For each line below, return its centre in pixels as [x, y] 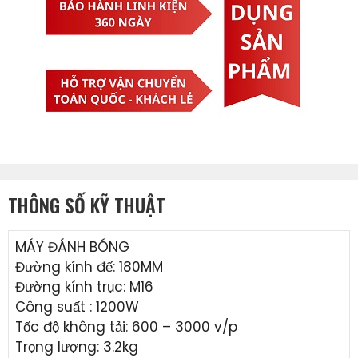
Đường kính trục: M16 [84, 287]
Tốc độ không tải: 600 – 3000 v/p [126, 327]
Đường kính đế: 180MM [89, 267]
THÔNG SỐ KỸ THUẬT [87, 205]
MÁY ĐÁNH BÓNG [72, 247]
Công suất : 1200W [77, 307]
